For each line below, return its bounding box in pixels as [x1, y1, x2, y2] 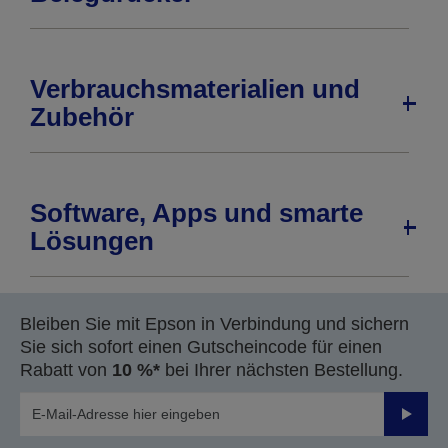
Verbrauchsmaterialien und [30, 74, 360, 105]
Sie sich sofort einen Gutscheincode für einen [20, 337, 382, 358]
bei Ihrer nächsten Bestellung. [160, 360, 403, 381]
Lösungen [30, 226, 154, 257]
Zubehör [30, 102, 134, 133]
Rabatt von [20, 360, 112, 381]
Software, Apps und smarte [30, 198, 363, 229]
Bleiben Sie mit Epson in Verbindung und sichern [20, 314, 409, 335]
